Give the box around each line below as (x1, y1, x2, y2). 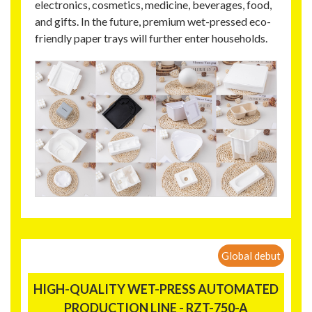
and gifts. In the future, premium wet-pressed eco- (35, 15, 271, 29)
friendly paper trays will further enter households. (35, 31, 267, 45)
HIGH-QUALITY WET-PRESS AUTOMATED (33, 281, 279, 297)
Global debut (221, 249, 281, 262)
